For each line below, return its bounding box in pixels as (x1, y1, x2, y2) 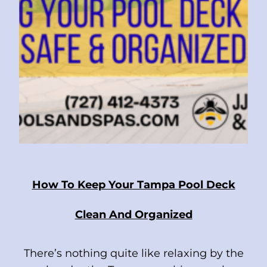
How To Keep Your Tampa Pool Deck (32, 178, 235, 192)
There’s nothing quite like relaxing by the (23, 247, 244, 260)
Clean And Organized (74, 208, 193, 222)
